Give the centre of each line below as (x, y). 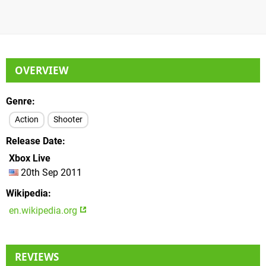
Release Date (34, 141)
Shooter (68, 119)
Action (27, 119)
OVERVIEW (42, 70)
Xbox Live (30, 158)
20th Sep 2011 (50, 172)
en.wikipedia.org (44, 210)
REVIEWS (37, 256)
